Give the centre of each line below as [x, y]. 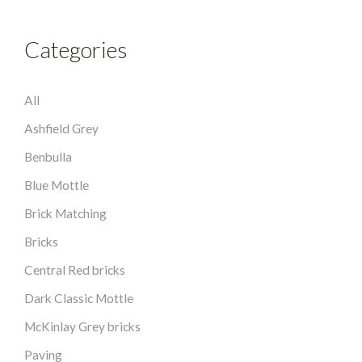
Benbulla [48, 156]
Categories [76, 49]
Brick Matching [65, 213]
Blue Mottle [57, 185]
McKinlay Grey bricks [82, 326]
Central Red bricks [75, 269]
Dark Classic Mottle [79, 298]
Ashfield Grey [61, 128]
